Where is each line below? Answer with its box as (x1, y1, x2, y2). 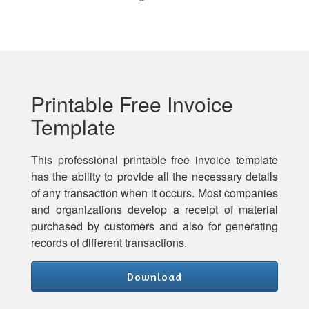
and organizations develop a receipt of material (31, 201, 278, 217)
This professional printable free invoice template (31, 152, 278, 168)
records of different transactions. (31, 235, 187, 250)
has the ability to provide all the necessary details (31, 168, 278, 184)
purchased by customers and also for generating (31, 218, 278, 234)
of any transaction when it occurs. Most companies (31, 185, 278, 201)
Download (127, 270, 182, 283)
